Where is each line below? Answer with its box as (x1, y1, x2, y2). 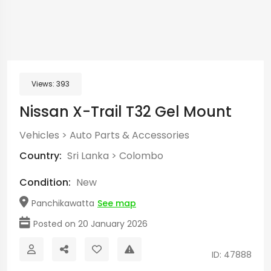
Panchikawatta (31, 197, 94, 209)
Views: (31, 79, 56, 89)
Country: (19, 149, 64, 163)
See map (97, 197, 136, 209)
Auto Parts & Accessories (70, 128, 189, 142)
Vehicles (19, 128, 59, 142)
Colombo (119, 149, 163, 163)
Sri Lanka (67, 149, 109, 163)
